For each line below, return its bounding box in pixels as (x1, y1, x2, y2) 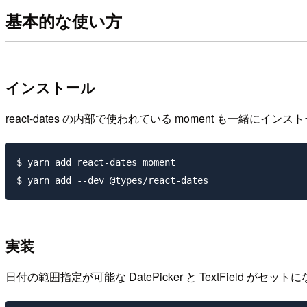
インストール (5, 77, 95, 98)
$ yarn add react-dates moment (16, 157, 175, 169)
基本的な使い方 (5, 9, 122, 33)
